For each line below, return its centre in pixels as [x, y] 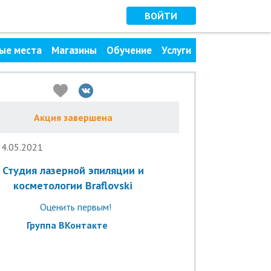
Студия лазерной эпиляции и [73, 170]
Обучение [129, 50]
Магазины [74, 50]
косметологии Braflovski [73, 185]
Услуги [176, 50]
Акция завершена [73, 117]
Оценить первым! [76, 207]
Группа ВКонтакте [67, 225]
